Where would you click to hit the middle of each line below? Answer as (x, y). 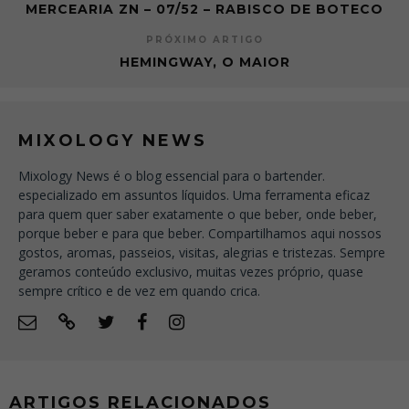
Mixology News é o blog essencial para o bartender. (172, 175)
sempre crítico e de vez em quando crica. (139, 290)
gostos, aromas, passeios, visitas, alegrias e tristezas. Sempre (202, 252)
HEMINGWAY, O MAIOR (204, 62)
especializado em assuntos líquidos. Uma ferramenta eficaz (194, 194)
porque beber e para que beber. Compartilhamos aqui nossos (200, 233)
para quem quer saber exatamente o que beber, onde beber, (198, 214)
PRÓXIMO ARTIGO (204, 39)
